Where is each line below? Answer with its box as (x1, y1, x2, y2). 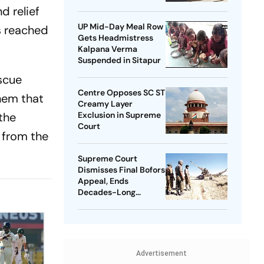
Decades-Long (77, 187, 136, 198)
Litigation (77, 198, 115, 209)
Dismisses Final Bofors (77, 164, 165, 176)
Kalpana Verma (77, 44, 137, 55)
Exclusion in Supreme (77, 110, 161, 121)
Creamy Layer (77, 98, 133, 110)
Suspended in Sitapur (77, 55, 161, 66)
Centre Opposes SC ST (77, 87, 165, 98)
